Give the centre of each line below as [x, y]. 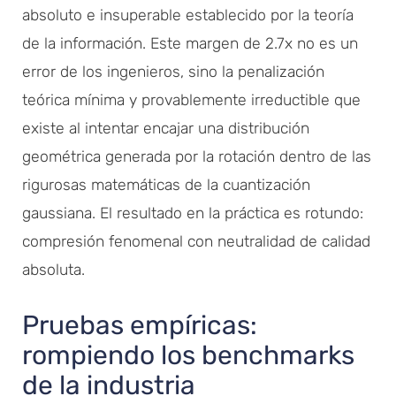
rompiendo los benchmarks [188, 355]
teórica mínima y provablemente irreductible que [191, 99]
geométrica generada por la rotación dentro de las [197, 156]
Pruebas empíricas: [140, 325]
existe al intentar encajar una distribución [166, 128]
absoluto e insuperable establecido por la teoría [188, 15]
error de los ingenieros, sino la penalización [173, 71]
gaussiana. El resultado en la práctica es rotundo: [193, 213]
